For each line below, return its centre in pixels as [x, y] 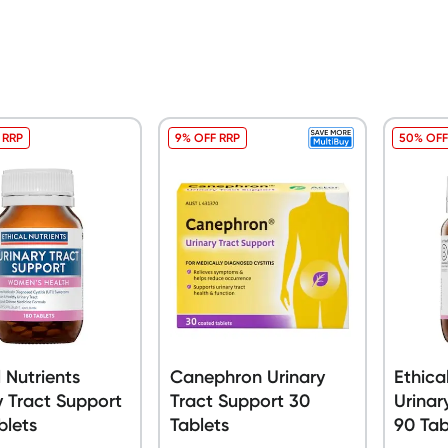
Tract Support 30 [239, 400]
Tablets [199, 424]
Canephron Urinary [247, 376]
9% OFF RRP [207, 137]
